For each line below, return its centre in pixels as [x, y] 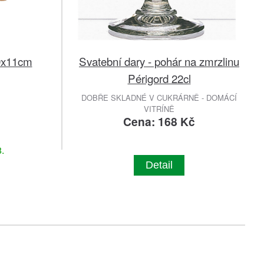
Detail [159, 165]
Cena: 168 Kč [159, 122]
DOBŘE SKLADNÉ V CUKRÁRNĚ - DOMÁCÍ [159, 98]
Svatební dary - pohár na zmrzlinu [159, 61]
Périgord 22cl [159, 78]
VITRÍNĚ [159, 109]
